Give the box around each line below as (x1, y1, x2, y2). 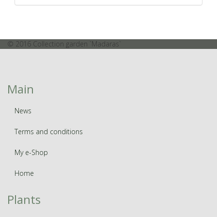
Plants (7, 191, 41, 207)
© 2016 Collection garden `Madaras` (7, 39, 121, 48)
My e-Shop (15, 147, 48, 157)
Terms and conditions (15, 126, 83, 136)
